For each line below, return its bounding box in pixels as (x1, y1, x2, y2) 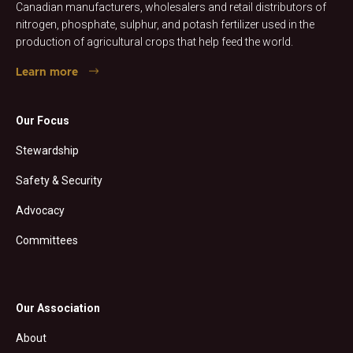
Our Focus (16, 113, 69, 127)
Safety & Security (16, 173, 102, 187)
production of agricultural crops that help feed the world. (16, 35, 293, 48)
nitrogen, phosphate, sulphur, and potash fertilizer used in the (16, 17, 314, 31)
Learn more (16, 66, 78, 78)
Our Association (16, 301, 100, 314)
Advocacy (16, 203, 65, 217)
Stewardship (16, 143, 79, 157)
